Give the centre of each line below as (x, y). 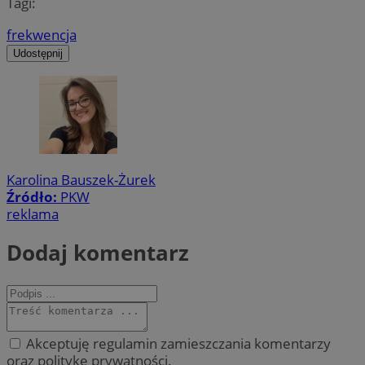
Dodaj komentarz (98, 253)
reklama (33, 213)
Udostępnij (38, 53)
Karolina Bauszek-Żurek (81, 179)
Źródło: (33, 196)
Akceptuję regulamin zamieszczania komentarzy (177, 343)
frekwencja (42, 34)
